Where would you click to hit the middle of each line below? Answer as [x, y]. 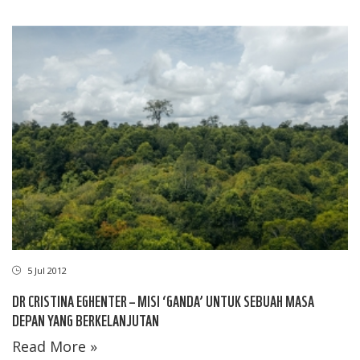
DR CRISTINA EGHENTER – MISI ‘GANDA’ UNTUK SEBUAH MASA [163, 300]
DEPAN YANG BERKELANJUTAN [86, 319]
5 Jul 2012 [46, 270]
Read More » [55, 346]
